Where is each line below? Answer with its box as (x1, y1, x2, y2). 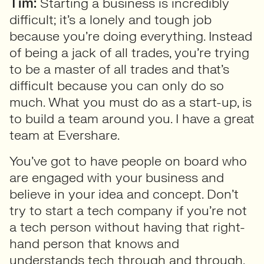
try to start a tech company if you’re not (9, 202, 247, 219)
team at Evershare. (9, 127, 120, 144)
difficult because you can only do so (9, 77, 224, 94)
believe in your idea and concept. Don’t (9, 186, 239, 203)
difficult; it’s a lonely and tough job (9, 11, 212, 28)
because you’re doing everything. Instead (9, 28, 252, 45)
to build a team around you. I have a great (9, 110, 255, 127)
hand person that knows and (9, 235, 179, 252)
